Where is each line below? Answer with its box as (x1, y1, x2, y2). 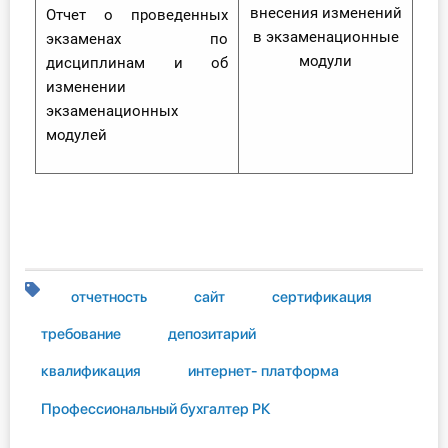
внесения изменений (249, 4, 402, 23)
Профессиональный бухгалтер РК (41, 399, 271, 418)
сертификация (272, 287, 372, 306)
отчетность (71, 287, 147, 306)
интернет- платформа (188, 362, 339, 381)
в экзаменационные (252, 28, 399, 47)
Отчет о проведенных (46, 6, 228, 25)
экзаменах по (46, 30, 228, 49)
